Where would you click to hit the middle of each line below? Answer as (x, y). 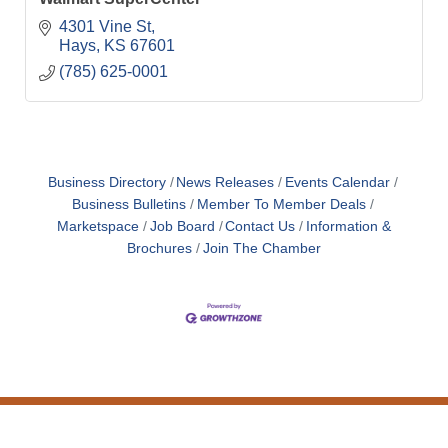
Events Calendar (337, 183)
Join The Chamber (261, 249)
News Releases (225, 183)
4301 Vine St (104, 26)
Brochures (160, 249)
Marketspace (98, 227)
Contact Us (260, 227)
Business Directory (106, 183)
